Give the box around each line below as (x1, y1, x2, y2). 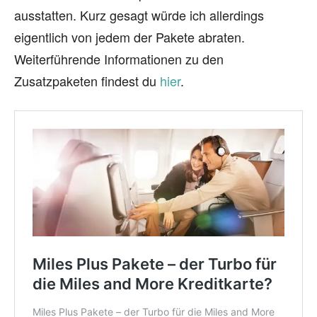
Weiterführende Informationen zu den (14, 50, 224, 69)
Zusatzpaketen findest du (14, 71, 160, 91)
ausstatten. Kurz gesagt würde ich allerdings (14, 6, 264, 25)
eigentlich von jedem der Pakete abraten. (14, 28, 245, 47)
